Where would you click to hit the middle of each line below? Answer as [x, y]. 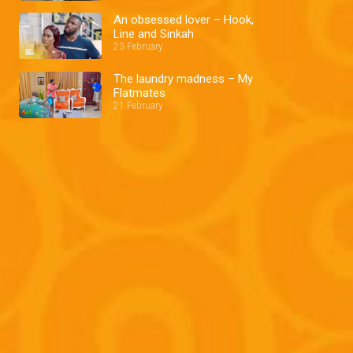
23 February [138, 47]
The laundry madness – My [183, 78]
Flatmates [139, 93]
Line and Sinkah [154, 34]
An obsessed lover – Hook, [184, 20]
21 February [138, 105]
